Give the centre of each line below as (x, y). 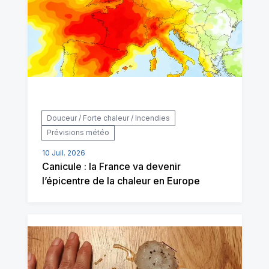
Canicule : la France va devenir (111, 167)
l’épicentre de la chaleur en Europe (121, 181)
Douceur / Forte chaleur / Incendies (108, 118)
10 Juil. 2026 (63, 153)
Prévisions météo (78, 133)
